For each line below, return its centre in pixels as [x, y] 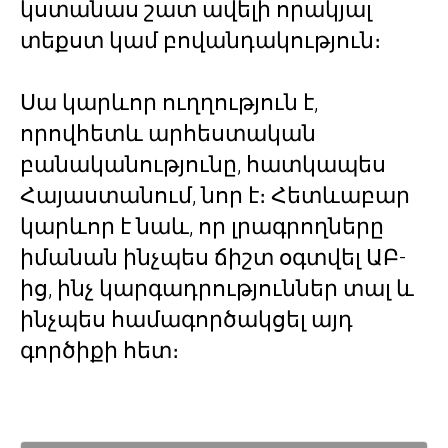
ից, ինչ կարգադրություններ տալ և [217, 288]
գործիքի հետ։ [99, 350]
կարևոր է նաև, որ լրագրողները [202, 226]
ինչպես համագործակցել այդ [186, 319]
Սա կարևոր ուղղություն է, [169, 102]
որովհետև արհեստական [168, 133]
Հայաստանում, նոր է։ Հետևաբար [215, 195]
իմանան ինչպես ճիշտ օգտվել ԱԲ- [213, 257]
